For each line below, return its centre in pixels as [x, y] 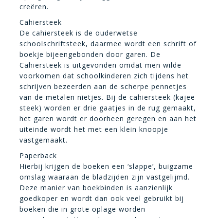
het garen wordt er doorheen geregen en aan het [108, 118]
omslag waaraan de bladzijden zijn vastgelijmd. [105, 177]
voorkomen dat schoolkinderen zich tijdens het [104, 75]
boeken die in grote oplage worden [82, 209]
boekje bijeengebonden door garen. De [90, 54]
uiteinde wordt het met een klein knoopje [94, 129]
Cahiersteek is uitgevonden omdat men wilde [100, 65]
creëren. [34, 6]
